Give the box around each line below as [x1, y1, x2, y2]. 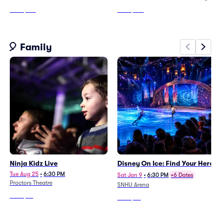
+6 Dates [171, 172, 194, 178]
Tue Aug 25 [10, 171, 39, 177]
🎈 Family [8, 41, 52, 53]
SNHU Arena [117, 181, 149, 188]
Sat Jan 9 [117, 172, 142, 178]
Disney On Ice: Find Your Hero [117, 159, 214, 167]
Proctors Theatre [10, 179, 52, 186]
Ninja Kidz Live [10, 159, 58, 167]
